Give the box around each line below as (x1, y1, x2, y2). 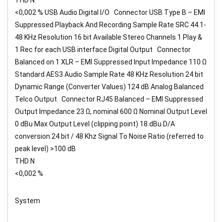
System (15, 196, 40, 205)
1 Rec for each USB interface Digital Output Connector (15, 45, 191, 54)
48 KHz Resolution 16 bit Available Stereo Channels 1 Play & (15, 33, 202, 41)
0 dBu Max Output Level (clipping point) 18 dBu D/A (15, 119, 175, 128)
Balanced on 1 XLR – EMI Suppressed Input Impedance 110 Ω (15, 57, 207, 66)
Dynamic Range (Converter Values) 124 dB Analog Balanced (15, 82, 204, 91)
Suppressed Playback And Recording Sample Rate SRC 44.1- (15, 20, 206, 29)
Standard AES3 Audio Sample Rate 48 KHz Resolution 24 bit (15, 70, 203, 78)
